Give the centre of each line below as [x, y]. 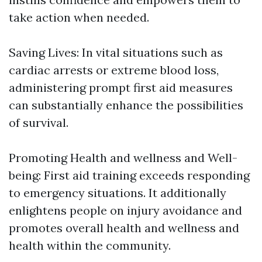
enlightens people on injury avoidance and [125, 211]
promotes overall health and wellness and [124, 228]
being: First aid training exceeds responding [129, 175]
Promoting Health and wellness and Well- [123, 158]
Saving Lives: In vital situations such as [116, 53]
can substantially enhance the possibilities [126, 105]
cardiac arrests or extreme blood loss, [114, 70]
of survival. [39, 123]
